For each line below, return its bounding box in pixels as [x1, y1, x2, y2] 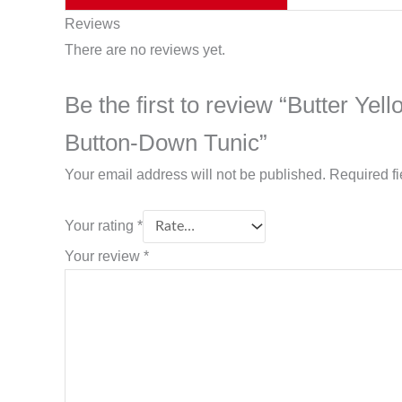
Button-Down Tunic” [65, 128, 267, 156]
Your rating [65, 218, 137, 234]
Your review [65, 249, 144, 265]
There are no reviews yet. [65, 41, 225, 57]
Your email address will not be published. [65, 166, 326, 182]
